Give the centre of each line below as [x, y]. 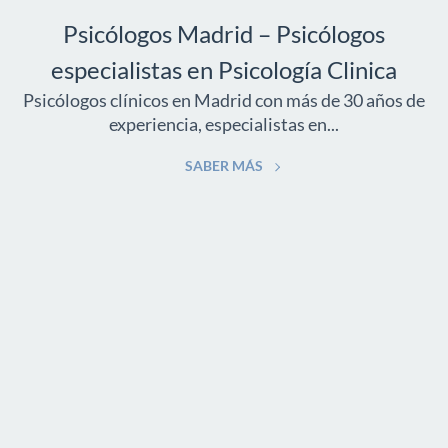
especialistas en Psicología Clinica [224, 70]
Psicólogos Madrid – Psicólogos [224, 34]
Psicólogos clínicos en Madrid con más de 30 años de [224, 100]
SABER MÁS [224, 166]
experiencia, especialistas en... [224, 124]
